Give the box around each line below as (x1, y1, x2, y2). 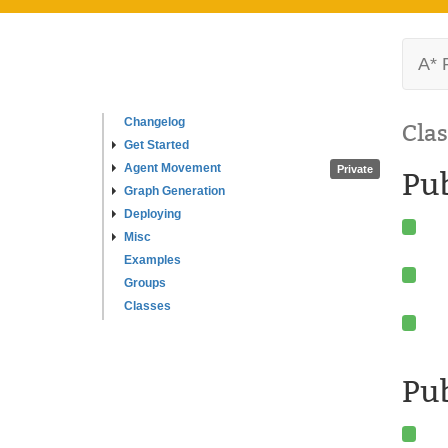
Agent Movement (124, 161, 221, 175)
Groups (124, 276, 166, 290)
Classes (124, 299, 171, 313)
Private (337, 162, 373, 175)
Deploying (124, 207, 181, 221)
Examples (124, 253, 181, 267)
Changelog (124, 115, 185, 129)
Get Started (124, 138, 189, 152)
